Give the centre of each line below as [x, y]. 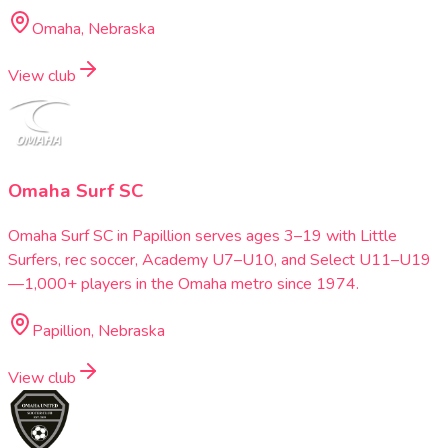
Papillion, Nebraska [98, 330]
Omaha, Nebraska [93, 28]
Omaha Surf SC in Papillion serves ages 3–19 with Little [202, 235]
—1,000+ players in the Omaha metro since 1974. [183, 283]
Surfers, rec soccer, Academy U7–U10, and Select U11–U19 [219, 259]
